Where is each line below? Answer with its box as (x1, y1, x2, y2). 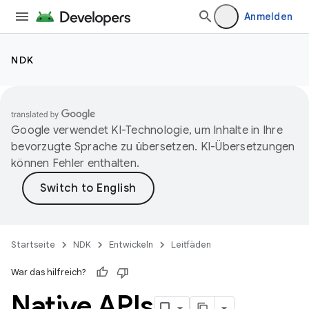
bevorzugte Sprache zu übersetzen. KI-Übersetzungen (11, 140, 295, 154)
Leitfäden (171, 239, 211, 250)
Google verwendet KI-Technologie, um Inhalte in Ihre (11, 123, 283, 137)
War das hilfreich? (11, 266, 86, 278)
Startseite (11, 239, 55, 250)
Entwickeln (109, 239, 153, 250)
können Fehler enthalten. (11, 157, 139, 170)
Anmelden (244, 10, 292, 23)
